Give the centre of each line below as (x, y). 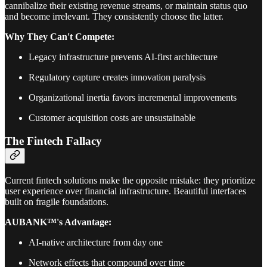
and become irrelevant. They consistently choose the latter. (114, 17)
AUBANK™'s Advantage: (58, 222)
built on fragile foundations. (57, 201)
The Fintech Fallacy (53, 141)
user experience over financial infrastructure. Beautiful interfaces (125, 191)
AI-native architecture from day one (96, 242)
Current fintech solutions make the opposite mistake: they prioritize (130, 180)
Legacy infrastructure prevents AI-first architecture (123, 57)
